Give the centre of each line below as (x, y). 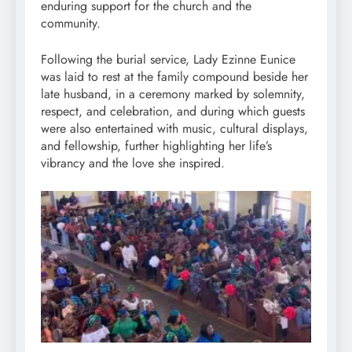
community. (71, 23)
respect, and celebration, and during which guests (173, 111)
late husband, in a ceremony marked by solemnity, (173, 93)
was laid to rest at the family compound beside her (174, 76)
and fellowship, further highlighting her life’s (156, 145)
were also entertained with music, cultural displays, (174, 128)
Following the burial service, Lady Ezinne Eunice (168, 59)
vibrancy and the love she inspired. (133, 163)
